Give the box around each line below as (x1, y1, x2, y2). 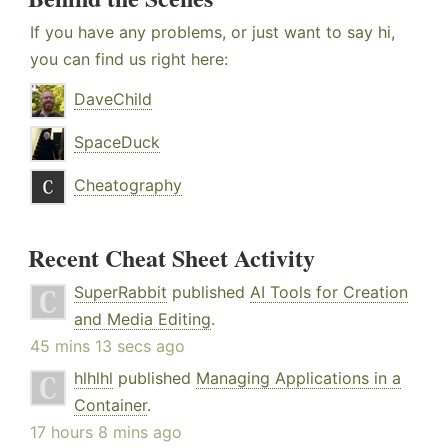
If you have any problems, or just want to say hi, (30, 21, 395, 42)
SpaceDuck (74, 131, 160, 152)
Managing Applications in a (196, 367, 401, 388)
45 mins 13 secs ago (30, 335, 185, 356)
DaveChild (74, 88, 152, 109)
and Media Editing (74, 308, 211, 329)
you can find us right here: (30, 48, 228, 69)
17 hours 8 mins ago (30, 421, 182, 442)
